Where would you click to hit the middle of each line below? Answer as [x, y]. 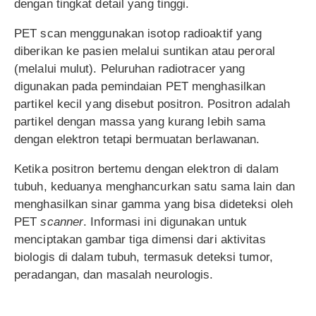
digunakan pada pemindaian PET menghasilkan [140, 86]
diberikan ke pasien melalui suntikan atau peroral [145, 51]
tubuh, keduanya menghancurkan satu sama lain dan [154, 186]
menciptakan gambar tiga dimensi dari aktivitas [140, 239]
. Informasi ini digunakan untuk [165, 221]
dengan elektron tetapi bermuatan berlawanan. [137, 139]
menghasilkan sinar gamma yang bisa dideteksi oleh [153, 204]
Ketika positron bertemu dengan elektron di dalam [146, 169]
